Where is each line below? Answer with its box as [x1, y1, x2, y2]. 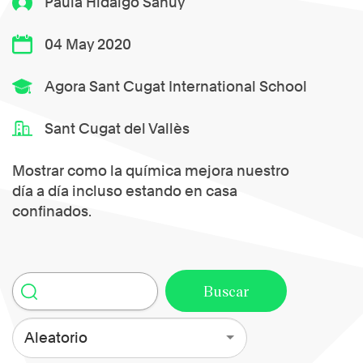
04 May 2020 [45, 36, 132, 53]
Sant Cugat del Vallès [45, 120, 190, 138]
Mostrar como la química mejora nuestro [12, 162, 289, 180]
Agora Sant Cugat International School [45, 78, 308, 96]
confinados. [12, 203, 92, 220]
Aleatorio [23, 329, 88, 346]
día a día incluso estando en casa [12, 182, 237, 200]
